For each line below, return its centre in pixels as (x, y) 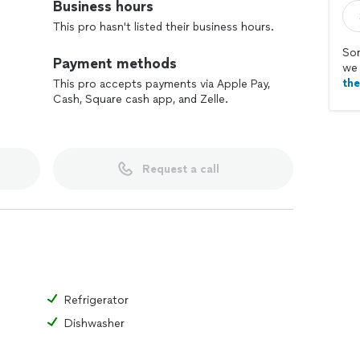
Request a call (180, 169)
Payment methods (115, 63)
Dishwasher (94, 323)
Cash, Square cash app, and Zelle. (141, 99)
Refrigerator (96, 300)
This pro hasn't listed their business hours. (164, 27)
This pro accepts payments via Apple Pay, (162, 84)
